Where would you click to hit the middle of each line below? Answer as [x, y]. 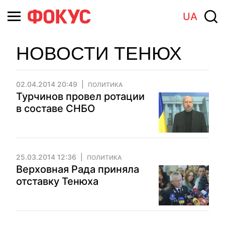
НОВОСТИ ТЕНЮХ [99, 53]
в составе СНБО [55, 108]
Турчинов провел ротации [80, 96]
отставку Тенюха [57, 181]
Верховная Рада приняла [78, 169]
